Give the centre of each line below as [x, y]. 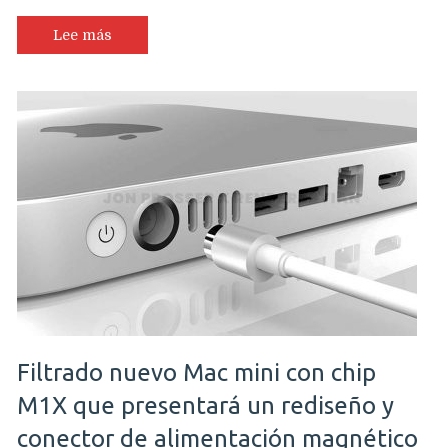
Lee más [82, 34]
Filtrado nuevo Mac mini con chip [196, 372]
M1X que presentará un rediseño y [205, 405]
